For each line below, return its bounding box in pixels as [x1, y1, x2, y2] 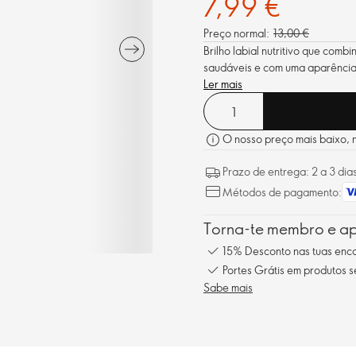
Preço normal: [203, 25, 269, 41]
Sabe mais [203, 280, 253, 295]
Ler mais [203, 76, 242, 91]
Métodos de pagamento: [222, 184, 342, 199]
